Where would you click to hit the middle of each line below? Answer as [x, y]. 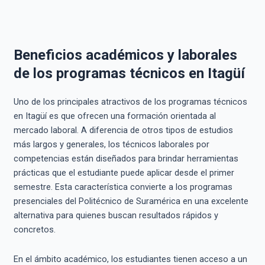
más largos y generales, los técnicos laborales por [111, 145]
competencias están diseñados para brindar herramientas [126, 159]
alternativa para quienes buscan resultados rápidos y [116, 216]
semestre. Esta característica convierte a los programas [123, 187]
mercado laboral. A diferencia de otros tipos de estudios [123, 130]
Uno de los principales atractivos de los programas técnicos [130, 102]
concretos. [34, 230]
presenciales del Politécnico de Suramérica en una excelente [131, 201]
